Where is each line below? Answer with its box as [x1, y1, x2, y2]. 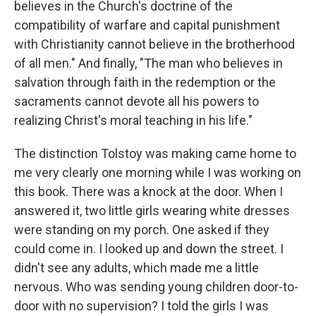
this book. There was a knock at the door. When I [14, 184, 283, 200]
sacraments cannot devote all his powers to [14, 94, 259, 109]
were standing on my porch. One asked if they [14, 222, 269, 238]
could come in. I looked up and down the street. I [14, 241, 284, 257]
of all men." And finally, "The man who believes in [14, 56, 283, 71]
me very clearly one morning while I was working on [14, 165, 301, 181]
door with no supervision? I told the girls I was [14, 298, 269, 314]
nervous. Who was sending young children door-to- [14, 279, 298, 295]
